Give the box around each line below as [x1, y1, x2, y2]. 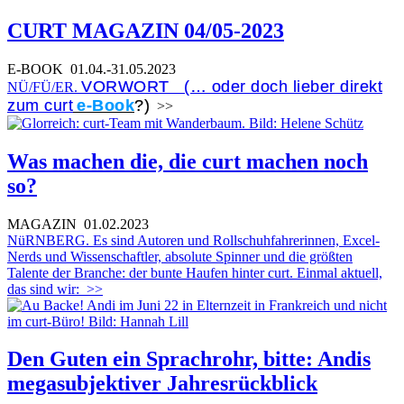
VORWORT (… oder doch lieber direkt [81, 77, 382, 96]
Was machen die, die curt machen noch [7, 149, 368, 173]
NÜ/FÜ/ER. [7, 78, 81, 95]
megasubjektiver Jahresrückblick [7, 372, 317, 396]
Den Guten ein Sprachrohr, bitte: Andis [7, 347, 371, 372]
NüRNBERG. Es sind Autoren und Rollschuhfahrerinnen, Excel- [7, 232, 380, 248]
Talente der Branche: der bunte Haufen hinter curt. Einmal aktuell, [7, 264, 382, 280]
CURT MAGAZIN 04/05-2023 [7, 18, 284, 42]
